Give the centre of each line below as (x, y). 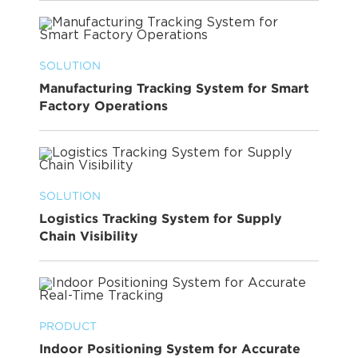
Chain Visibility (89, 236)
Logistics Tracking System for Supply (161, 219)
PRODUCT (68, 326)
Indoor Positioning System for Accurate (170, 349)
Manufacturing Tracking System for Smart (174, 88)
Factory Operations (103, 106)
